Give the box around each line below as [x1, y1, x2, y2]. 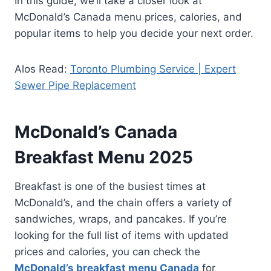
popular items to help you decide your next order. [15, 27, 253, 39]
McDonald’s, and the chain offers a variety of [15, 196, 232, 209]
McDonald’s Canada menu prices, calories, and [15, 10, 242, 23]
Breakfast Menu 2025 [15, 146, 193, 168]
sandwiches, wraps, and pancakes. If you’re [15, 212, 227, 225]
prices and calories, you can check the [15, 245, 200, 258]
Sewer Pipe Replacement [15, 79, 136, 91]
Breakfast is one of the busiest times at [15, 180, 206, 192]
